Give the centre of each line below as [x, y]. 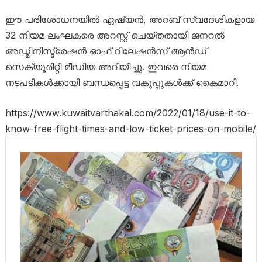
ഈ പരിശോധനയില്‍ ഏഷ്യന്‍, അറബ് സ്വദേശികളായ [130, 19]
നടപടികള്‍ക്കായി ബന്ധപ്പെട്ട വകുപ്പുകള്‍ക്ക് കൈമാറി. [122, 82]
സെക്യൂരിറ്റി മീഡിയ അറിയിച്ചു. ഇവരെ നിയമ [106, 67]
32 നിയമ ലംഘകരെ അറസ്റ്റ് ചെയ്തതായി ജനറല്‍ [115, 35]
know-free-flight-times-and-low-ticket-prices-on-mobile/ [130, 129]
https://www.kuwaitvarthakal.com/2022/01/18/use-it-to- [127, 113]
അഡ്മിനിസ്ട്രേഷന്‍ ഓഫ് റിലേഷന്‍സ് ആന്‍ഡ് [106, 51]
